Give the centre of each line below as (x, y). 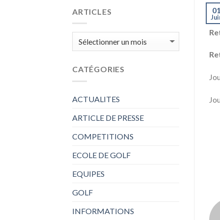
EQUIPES (88, 173)
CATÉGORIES (98, 69)
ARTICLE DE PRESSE (108, 117)
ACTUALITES (96, 99)
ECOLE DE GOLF (101, 155)
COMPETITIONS (103, 136)
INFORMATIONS (103, 211)
